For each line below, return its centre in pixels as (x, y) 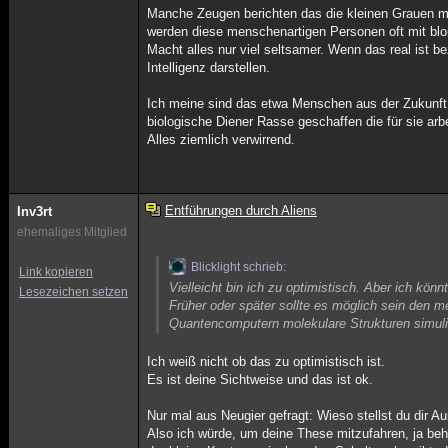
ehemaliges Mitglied (72, 232)
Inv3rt (34, 211)
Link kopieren (56, 272)
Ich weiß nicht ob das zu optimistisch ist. (266, 361)
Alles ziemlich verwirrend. (221, 139)
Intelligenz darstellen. (209, 67)
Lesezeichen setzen (73, 292)
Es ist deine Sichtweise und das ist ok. (260, 379)
